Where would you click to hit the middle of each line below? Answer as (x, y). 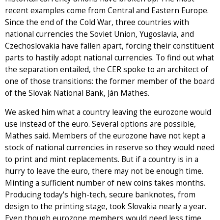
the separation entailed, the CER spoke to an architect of (107, 69)
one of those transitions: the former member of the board (110, 81)
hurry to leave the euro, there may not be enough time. (104, 171)
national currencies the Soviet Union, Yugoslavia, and (99, 34)
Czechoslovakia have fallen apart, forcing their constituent (110, 46)
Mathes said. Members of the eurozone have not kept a (105, 136)
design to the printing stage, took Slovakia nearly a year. (106, 206)
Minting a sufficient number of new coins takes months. (105, 183)
